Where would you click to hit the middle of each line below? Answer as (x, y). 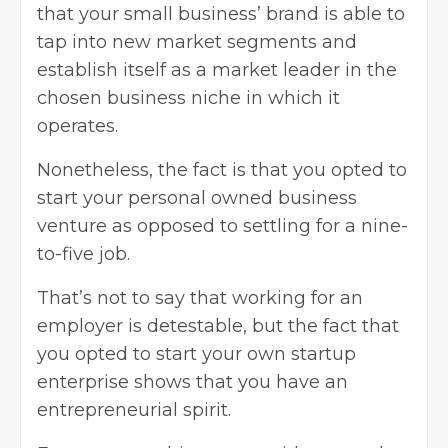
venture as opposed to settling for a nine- (222, 225)
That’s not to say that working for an (200, 297)
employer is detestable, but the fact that (218, 325)
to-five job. (83, 253)
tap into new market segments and (197, 41)
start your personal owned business (197, 197)
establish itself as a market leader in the (217, 69)
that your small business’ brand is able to (221, 13)
